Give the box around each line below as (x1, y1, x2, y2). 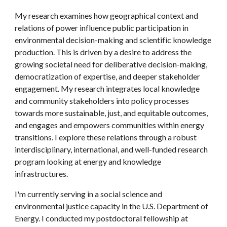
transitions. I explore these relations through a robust (15, 132, 197, 142)
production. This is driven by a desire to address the (15, 47, 192, 57)
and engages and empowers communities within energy (15, 120, 205, 130)
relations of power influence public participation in (15, 23, 189, 32)
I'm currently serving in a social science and (15, 189, 163, 199)
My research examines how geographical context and (15, 11, 199, 20)
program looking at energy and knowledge (15, 157, 162, 166)
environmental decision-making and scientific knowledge (15, 35, 212, 45)
